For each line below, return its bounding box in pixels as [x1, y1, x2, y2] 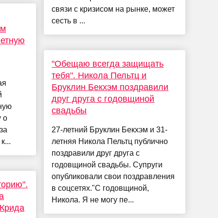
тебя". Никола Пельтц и [52, 71, 147, 81]
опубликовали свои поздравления [52, 172, 175, 181]
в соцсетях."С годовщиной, [52, 184, 149, 193]
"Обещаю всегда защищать [52, 59, 164, 69]
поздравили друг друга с [52, 149, 140, 158]
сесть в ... [52, 17, 86, 25]
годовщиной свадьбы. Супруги [52, 161, 163, 169]
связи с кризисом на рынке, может [52, 5, 175, 14]
